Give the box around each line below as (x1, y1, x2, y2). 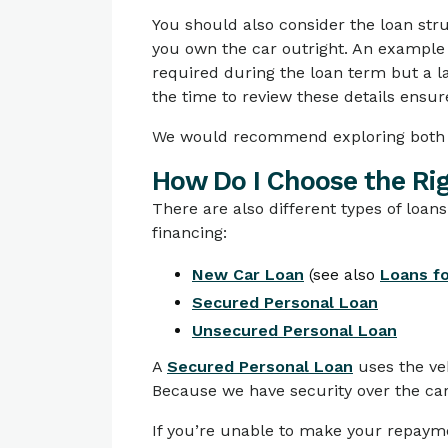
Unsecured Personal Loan (192, 321, 397, 340)
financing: (152, 223, 227, 242)
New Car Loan (192, 265, 304, 284)
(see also (304, 265, 380, 284)
